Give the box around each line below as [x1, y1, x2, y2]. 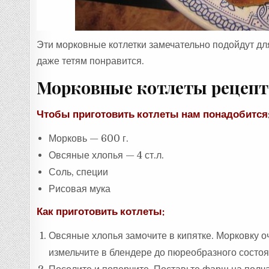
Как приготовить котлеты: [37, 205, 165, 217]
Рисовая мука [49, 183, 111, 195]
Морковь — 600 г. [49, 132, 129, 144]
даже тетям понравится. [37, 55, 145, 67]
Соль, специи [49, 166, 109, 178]
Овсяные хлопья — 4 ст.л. [49, 149, 165, 161]
